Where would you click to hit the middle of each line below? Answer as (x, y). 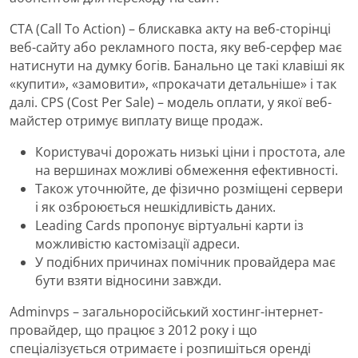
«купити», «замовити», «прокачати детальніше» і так (173, 84)
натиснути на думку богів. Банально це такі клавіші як (177, 65)
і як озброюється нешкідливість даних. (155, 207)
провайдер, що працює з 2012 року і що (133, 330)
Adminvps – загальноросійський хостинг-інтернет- (166, 311)
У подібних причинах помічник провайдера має (185, 262)
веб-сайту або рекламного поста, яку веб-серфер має (176, 47)
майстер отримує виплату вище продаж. (136, 120)
